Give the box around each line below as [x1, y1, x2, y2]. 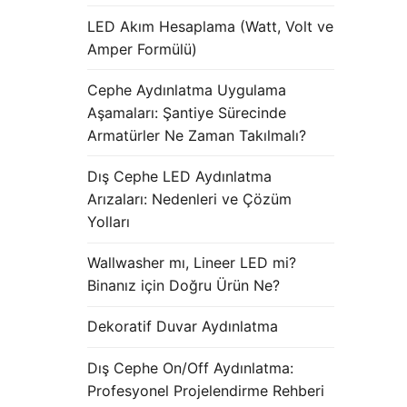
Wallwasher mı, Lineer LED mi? [87, 253, 296, 273]
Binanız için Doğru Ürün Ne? [87, 276, 280, 295]
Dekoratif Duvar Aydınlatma [87, 317, 278, 336]
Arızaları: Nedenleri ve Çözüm [87, 189, 292, 208]
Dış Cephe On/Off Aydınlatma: [87, 358, 293, 377]
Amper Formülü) [87, 39, 197, 58]
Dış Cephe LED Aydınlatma [87, 166, 272, 185]
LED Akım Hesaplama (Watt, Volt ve [87, 16, 333, 35]
